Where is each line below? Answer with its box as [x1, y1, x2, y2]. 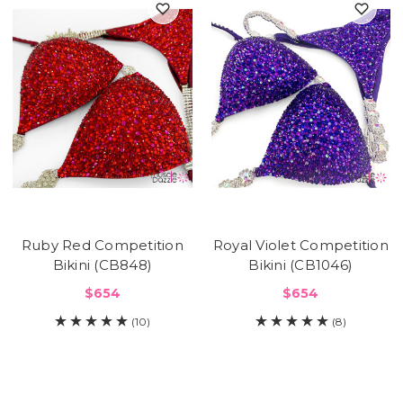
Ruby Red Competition [21, 236, 184, 254]
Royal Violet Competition [212, 236, 389, 254]
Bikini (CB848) [52, 255, 152, 273]
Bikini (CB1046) [248, 255, 354, 273]
